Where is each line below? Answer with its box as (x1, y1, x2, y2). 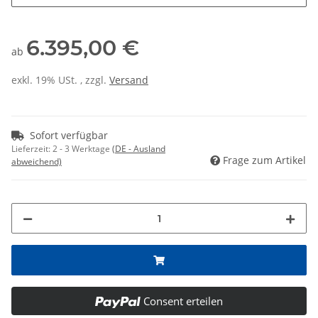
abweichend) (11, 155, 62, 168)
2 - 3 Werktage (53, 143, 112, 155)
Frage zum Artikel (223, 153, 306, 168)
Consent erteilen (143, 294, 223, 309)
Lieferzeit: (11, 143, 53, 155)
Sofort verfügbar (30, 128, 108, 143)
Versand (109, 73, 148, 87)
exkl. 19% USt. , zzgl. (11, 73, 109, 87)
